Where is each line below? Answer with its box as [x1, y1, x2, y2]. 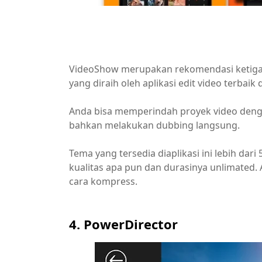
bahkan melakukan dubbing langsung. [69, 119, 242, 132]
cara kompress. [69, 175, 137, 188]
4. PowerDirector [69, 215, 178, 233]
